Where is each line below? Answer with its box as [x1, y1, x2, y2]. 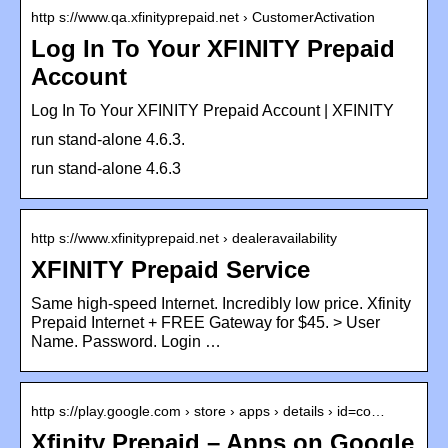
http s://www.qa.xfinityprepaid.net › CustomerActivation [31, 8, 375, 25]
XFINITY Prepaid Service [31, 255, 310, 283]
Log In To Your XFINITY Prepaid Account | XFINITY [31, 101, 394, 119]
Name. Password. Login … [31, 332, 221, 350]
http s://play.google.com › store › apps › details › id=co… [31, 402, 385, 419]
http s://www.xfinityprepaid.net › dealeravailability [31, 229, 337, 246]
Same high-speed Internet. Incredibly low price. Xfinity [31, 294, 411, 312]
